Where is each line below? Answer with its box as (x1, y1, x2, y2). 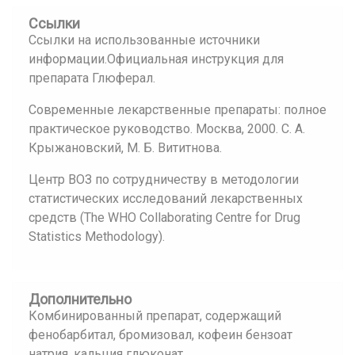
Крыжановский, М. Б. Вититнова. (29, 140, 222, 155)
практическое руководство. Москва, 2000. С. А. (29, 121, 305, 136)
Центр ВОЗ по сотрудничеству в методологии (29, 172, 299, 187)
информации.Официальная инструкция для (29, 52, 284, 67)
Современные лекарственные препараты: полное (29, 102, 326, 117)
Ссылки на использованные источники (29, 32, 260, 48)
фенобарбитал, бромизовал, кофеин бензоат (29, 327, 292, 342)
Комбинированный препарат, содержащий (29, 308, 281, 323)
